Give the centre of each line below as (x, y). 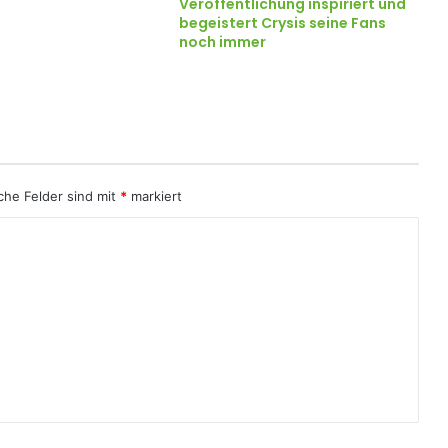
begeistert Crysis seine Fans (282, 23)
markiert (154, 196)
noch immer (222, 42)
